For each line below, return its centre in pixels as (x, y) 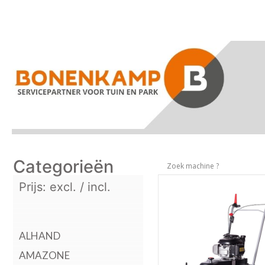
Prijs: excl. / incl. (65, 187)
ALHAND (40, 235)
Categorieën (63, 166)
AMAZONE (44, 255)
